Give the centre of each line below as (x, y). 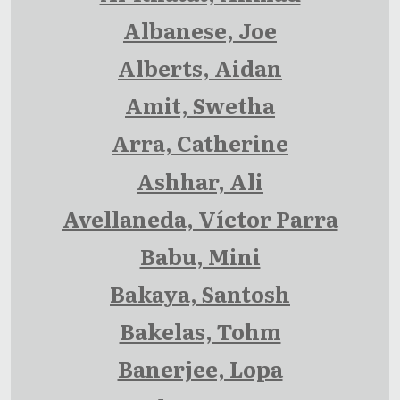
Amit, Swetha (200, 105)
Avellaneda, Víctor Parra (200, 219)
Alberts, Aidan (200, 68)
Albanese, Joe (200, 30)
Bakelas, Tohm (200, 331)
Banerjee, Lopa (200, 369)
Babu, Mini (200, 256)
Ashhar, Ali (200, 180)
